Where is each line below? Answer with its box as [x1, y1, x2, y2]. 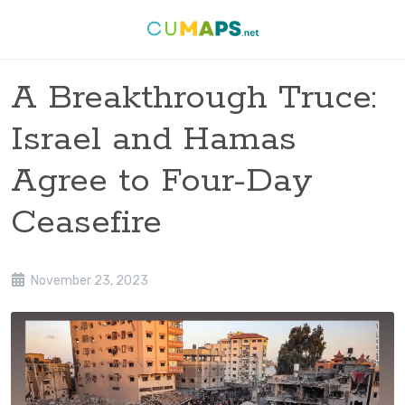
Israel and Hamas [11, 118, 297, 161]
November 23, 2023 [28, 273, 148, 288]
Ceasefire [11, 202, 162, 244]
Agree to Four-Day [11, 160, 313, 202]
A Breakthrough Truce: [11, 77, 376, 119]
